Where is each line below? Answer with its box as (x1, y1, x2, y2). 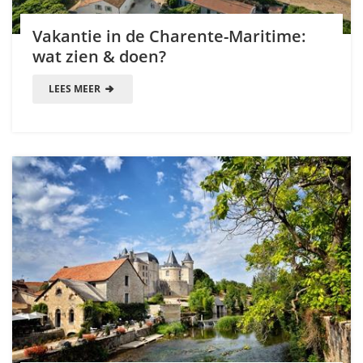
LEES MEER (49, 82, 103, 96)
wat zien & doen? (32, 45, 166, 68)
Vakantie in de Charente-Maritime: (32, 25, 306, 48)
